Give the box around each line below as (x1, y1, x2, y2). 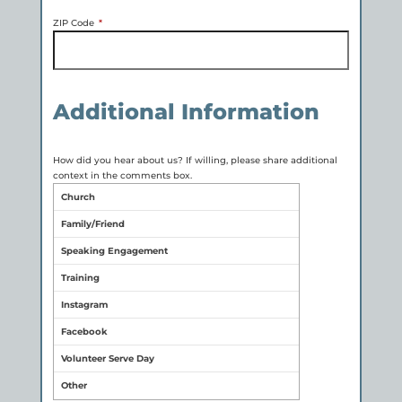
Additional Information (52, 98, 319, 125)
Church (60, 190, 95, 203)
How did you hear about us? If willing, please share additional (52, 153, 337, 166)
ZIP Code (52, 16, 94, 29)
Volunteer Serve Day (60, 352, 154, 364)
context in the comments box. (52, 169, 192, 181)
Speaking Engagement (60, 244, 168, 257)
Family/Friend (60, 217, 125, 230)
